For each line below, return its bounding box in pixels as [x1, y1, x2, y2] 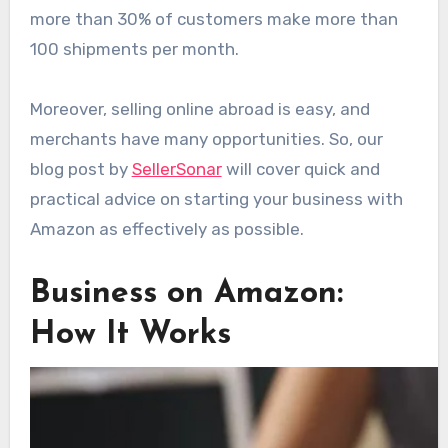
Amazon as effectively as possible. [29, 219, 304, 240]
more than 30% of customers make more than [29, 9, 398, 30]
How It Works [29, 319, 231, 352]
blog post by [29, 159, 132, 180]
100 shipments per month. [29, 39, 239, 60]
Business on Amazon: [29, 278, 343, 311]
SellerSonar [131, 159, 222, 180]
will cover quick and [221, 159, 380, 180]
